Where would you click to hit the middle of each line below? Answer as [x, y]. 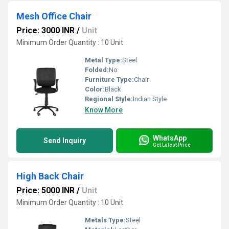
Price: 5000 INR [45, 190]
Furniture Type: [109, 79]
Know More [104, 110]
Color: [95, 89]
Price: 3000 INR [45, 30]
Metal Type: [104, 60]
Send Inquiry [65, 141]
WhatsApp [170, 138]
